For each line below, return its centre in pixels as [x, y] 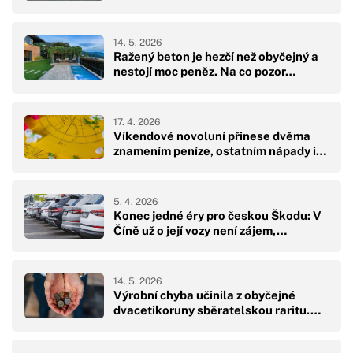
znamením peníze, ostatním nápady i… [220, 151]
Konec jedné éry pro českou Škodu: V [217, 215]
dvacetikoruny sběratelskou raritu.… [217, 310]
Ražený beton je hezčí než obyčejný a [216, 57]
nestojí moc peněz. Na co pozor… [204, 72]
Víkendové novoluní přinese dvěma [212, 136]
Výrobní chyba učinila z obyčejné [204, 295]
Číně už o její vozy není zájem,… [200, 230]
